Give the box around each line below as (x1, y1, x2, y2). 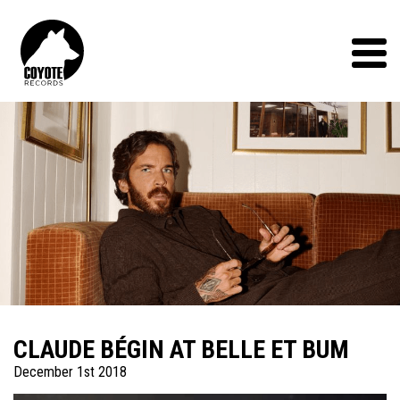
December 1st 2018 (13, 363, 127, 381)
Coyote (83, 20, 123, 37)
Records (83, 39, 130, 56)
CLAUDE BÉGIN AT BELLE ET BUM (13, 335, 349, 365)
